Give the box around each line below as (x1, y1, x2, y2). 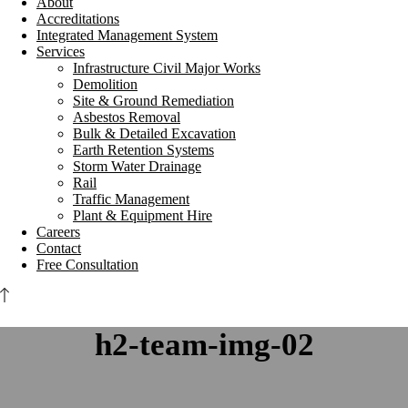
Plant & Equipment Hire (73, 208, 212, 223)
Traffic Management (73, 191, 189, 207)
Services (36, 44, 85, 59)
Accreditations (36, 11, 119, 26)
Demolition (73, 76, 138, 92)
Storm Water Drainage (73, 158, 201, 174)
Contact (36, 240, 81, 256)
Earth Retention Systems (73, 142, 214, 158)
